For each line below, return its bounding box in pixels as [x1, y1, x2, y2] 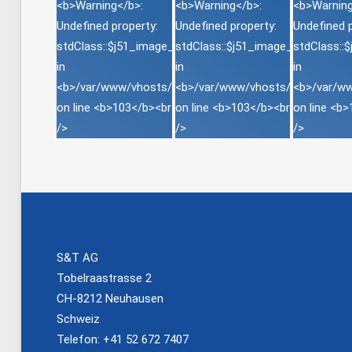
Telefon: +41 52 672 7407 [57, 332, 189, 347]
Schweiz [57, 312, 100, 327]
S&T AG [57, 251, 98, 266]
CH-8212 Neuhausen [57, 291, 163, 306]
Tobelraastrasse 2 [57, 271, 152, 286]
